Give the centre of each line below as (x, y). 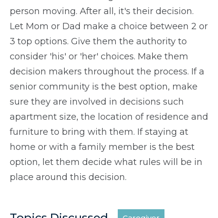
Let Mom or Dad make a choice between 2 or (109, 27)
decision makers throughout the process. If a (107, 72)
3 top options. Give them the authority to (98, 42)
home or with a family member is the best (102, 147)
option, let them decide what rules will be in (106, 162)
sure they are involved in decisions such (97, 102)
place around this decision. (68, 177)
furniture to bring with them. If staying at (99, 132)
